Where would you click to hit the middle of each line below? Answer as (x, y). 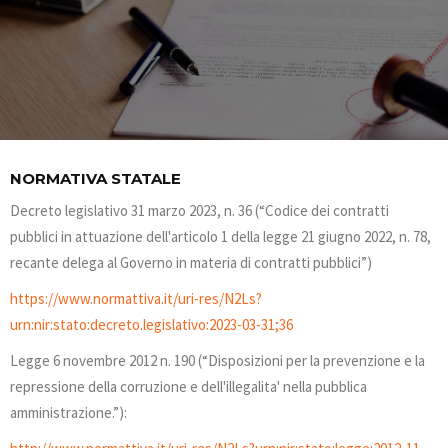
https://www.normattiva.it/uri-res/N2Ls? (136, 298)
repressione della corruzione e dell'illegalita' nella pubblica (188, 386)
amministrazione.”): (68, 412)
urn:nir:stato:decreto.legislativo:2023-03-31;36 (151, 324)
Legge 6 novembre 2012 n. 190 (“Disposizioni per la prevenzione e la (217, 360)
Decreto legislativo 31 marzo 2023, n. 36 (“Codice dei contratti (199, 210)
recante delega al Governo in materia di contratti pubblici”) (191, 262)
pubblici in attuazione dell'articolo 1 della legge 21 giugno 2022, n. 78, (220, 236)
